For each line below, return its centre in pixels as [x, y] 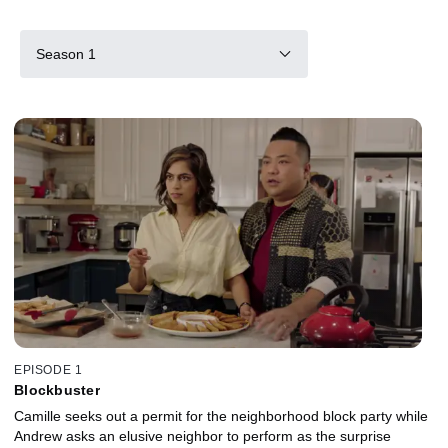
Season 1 [66, 53]
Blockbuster [57, 389]
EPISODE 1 [48, 369]
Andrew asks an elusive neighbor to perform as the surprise [202, 435]
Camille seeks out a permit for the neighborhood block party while [221, 415]
